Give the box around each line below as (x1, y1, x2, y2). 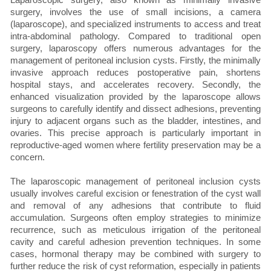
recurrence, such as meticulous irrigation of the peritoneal (10, 224, 261, 235)
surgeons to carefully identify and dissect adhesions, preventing (10, 103, 261, 114)
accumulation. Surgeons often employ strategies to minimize (10, 212, 261, 223)
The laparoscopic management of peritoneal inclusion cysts (10, 176, 261, 187)
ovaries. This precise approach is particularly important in (10, 128, 261, 139)
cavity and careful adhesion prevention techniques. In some (10, 237, 261, 247)
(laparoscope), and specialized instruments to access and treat (10, 19, 261, 30)
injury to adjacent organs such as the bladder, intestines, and (10, 116, 261, 126)
